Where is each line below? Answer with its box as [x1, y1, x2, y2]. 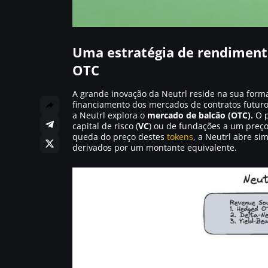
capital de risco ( [72, 120, 138, 132]
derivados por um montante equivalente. [72, 141, 237, 153]
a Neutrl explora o [72, 109, 147, 121]
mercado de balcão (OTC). [147, 109, 253, 121]
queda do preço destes [72, 130, 167, 142]
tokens [167, 130, 193, 142]
